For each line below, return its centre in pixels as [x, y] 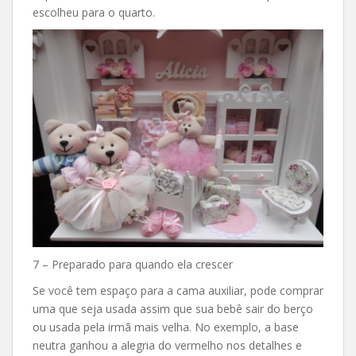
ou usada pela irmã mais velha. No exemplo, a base [166, 327]
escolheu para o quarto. [94, 12]
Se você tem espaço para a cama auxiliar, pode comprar [178, 291]
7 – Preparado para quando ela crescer [133, 265]
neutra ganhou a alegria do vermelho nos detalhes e [167, 346]
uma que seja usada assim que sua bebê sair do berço [173, 309]
